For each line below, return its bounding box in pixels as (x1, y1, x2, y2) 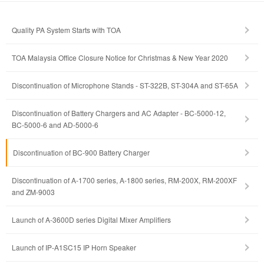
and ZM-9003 (12, 187, 55, 197)
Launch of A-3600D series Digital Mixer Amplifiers (12, 214, 171, 225)
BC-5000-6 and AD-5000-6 (12, 120, 98, 130)
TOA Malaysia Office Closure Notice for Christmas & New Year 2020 (12, 52, 228, 63)
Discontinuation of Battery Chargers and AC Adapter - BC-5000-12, (12, 108, 226, 118)
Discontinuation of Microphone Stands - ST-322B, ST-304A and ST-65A (12, 80, 238, 91)
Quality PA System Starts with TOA (12, 25, 121, 35)
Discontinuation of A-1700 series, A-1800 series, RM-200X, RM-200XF (12, 175, 237, 186)
